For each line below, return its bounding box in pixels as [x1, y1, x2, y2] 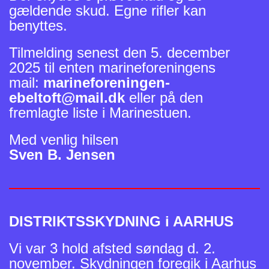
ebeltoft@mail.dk [9, 89, 129, 106]
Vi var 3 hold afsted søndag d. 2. [9, 240, 216, 257]
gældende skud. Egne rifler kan [9, 2, 206, 19]
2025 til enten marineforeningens [9, 59, 216, 76]
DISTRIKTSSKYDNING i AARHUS [9, 213, 234, 230]
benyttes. [9, 17, 67, 34]
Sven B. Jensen [9, 147, 115, 163]
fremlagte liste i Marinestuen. [9, 104, 192, 121]
